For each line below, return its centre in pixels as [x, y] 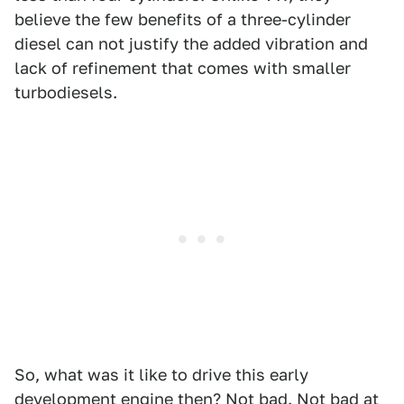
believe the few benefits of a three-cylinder [183, 19]
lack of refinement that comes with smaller [183, 68]
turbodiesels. [66, 92]
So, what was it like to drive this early [161, 375]
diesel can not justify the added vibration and [191, 44]
